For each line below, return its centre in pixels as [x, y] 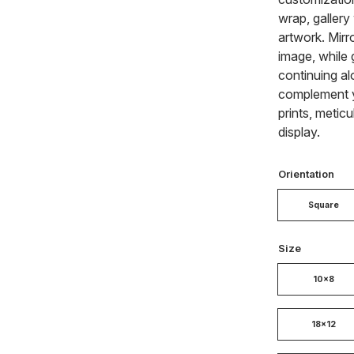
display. [299, 132]
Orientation [306, 174]
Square [324, 205]
